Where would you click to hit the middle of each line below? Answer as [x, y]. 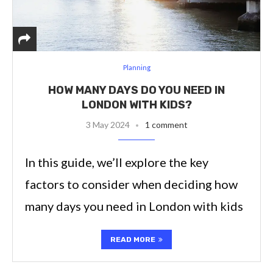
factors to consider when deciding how [131, 184]
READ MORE [133, 239]
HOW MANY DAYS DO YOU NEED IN [136, 90]
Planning [136, 67]
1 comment [166, 124]
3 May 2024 [108, 124]
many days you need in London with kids [134, 206]
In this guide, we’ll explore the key [117, 162]
